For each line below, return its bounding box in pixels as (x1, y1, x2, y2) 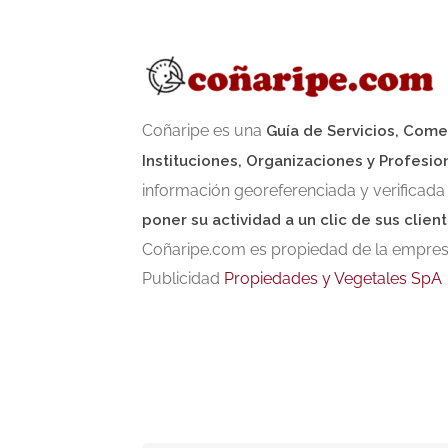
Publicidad (142, 269, 224, 288)
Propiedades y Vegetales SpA (224, 269, 442, 288)
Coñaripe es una (142, 121, 266, 140)
